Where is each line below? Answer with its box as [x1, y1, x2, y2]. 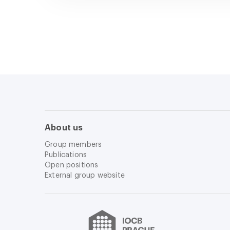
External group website [45, 172, 125, 179]
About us [45, 124, 83, 132]
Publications [45, 151, 87, 159]
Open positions [45, 162, 99, 169]
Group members [45, 141, 102, 148]
